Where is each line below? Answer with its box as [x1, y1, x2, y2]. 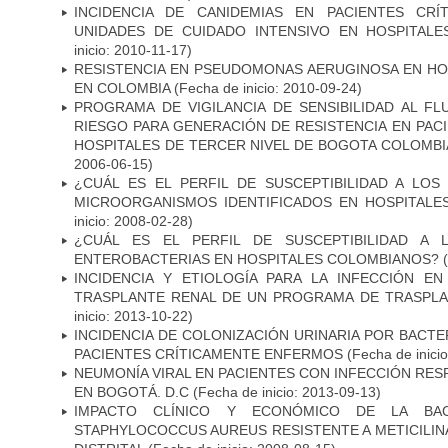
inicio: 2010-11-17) [74, 41, 192, 58]
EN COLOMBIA [74, 79, 174, 96]
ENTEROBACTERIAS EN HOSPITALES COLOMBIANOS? [74, 250, 439, 267]
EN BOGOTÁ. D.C [74, 383, 189, 400]
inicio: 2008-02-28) [74, 212, 193, 229]
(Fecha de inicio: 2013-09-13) [189, 383, 381, 400]
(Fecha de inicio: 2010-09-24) [174, 79, 362, 96]
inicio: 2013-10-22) [74, 307, 193, 324]
